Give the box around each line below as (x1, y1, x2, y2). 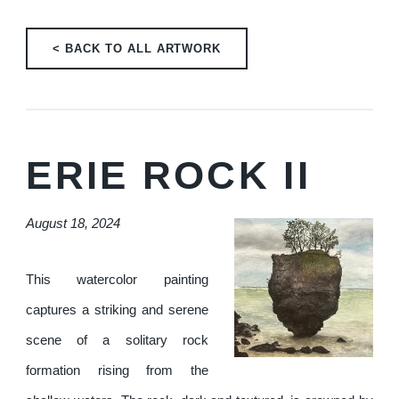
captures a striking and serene (26, 303, 208, 318)
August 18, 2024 (26, 216, 121, 232)
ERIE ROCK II (26, 153, 311, 198)
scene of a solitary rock (26, 333, 208, 348)
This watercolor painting (26, 273, 208, 288)
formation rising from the (26, 363, 208, 379)
